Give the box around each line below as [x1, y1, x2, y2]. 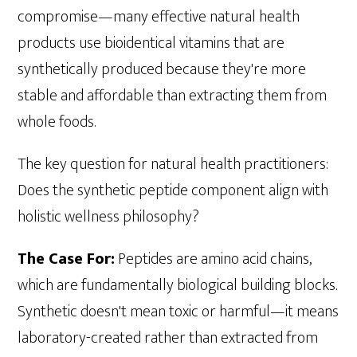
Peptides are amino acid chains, [115, 245, 312, 273]
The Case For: [18, 245, 116, 273]
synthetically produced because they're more [18, 56, 307, 84]
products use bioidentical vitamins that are [18, 29, 285, 57]
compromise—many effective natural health [18, 3, 300, 31]
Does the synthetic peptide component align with [18, 177, 329, 205]
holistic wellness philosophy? [18, 203, 200, 231]
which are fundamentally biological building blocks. [18, 272, 338, 300]
